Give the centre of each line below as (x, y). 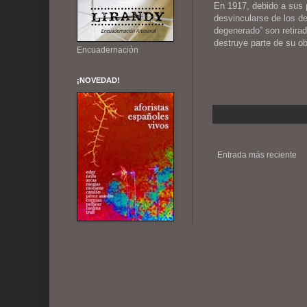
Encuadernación (108, 50)
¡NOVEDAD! (98, 81)
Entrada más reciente (257, 155)
